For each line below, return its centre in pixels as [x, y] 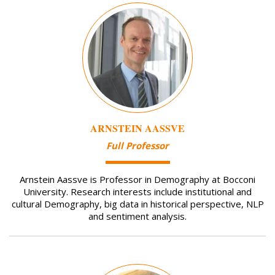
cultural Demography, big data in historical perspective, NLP [137, 203]
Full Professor [137, 145]
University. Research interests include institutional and [137, 191]
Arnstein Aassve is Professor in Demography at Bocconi [137, 179]
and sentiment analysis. [137, 216]
